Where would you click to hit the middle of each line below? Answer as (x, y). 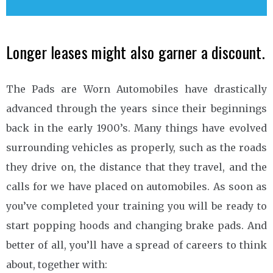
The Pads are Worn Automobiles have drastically (136, 89)
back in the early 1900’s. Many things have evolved (136, 128)
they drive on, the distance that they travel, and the (136, 167)
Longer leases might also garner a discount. (136, 52)
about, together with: (57, 264)
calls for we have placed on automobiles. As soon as (136, 186)
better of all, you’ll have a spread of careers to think (136, 245)
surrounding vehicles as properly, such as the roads (136, 147)
